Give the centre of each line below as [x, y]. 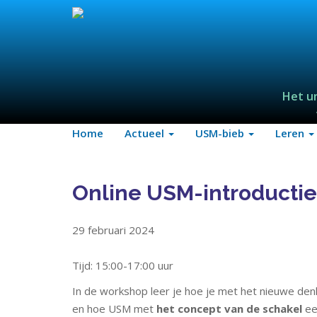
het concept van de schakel [229, 309]
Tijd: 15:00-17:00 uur [123, 265]
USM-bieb [221, 133]
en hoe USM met [114, 309]
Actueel [146, 133]
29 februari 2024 [113, 230]
